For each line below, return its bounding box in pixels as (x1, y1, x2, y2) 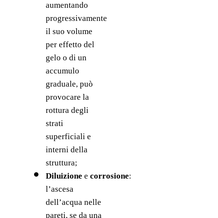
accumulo (45, 66, 79, 76)
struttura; (45, 158, 77, 168)
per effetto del (45, 40, 94, 50)
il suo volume (45, 27, 92, 36)
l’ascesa (45, 184, 73, 194)
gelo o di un (45, 53, 87, 63)
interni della (45, 145, 88, 155)
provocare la (45, 92, 89, 102)
